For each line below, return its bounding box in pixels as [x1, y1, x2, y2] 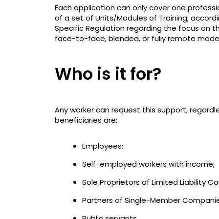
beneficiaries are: [55, 114, 117, 125]
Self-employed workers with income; [82, 158, 215, 169]
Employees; [82, 140, 123, 151]
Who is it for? [55, 62, 161, 86]
